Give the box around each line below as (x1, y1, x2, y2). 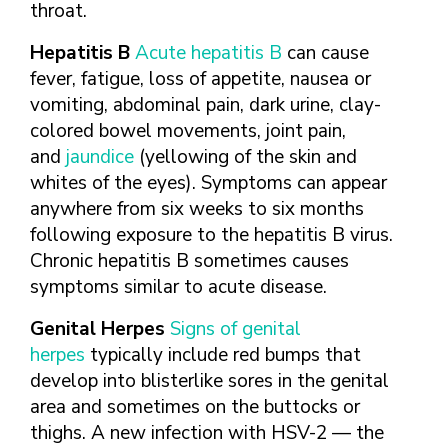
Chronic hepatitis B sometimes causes (30, 248, 349, 274)
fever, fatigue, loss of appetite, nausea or (30, 66, 371, 92)
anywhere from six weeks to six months (30, 196, 364, 222)
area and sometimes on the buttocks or (30, 394, 360, 420)
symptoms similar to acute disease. (30, 274, 327, 300)
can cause (282, 40, 369, 66)
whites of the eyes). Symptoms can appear (30, 170, 387, 196)
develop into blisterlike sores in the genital (30, 368, 389, 394)
